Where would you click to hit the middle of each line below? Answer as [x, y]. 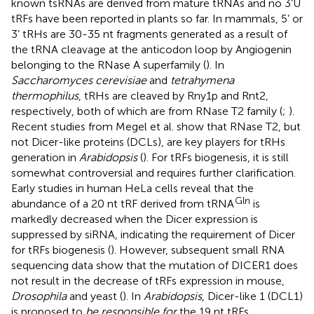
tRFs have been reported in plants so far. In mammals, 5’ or [157, 18]
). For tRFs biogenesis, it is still [216, 157]
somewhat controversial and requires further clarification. [153, 172]
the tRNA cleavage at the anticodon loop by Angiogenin [151, 49]
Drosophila [39, 296]
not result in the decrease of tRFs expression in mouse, [148, 280]
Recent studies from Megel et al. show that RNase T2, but [156, 126]
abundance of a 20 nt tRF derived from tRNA [123, 203]
